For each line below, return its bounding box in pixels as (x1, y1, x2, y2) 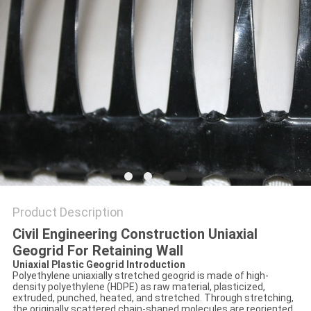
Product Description (12, 205, 124, 220)
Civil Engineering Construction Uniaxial (12, 226, 258, 243)
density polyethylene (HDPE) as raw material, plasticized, (12, 281, 265, 293)
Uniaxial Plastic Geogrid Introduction (12, 259, 185, 271)
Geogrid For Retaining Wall (12, 242, 183, 260)
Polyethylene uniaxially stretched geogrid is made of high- (12, 270, 269, 282)
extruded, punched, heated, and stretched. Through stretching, (12, 292, 294, 304)
